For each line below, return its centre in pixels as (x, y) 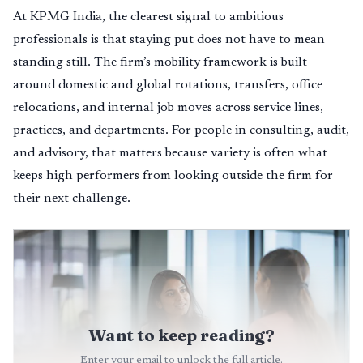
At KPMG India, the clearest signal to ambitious (148, 17)
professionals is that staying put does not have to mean (169, 40)
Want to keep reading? (181, 335)
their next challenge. (72, 199)
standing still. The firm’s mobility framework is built (160, 62)
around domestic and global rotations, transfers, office (168, 85)
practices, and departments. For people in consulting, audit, (181, 130)
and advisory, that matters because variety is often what (170, 153)
